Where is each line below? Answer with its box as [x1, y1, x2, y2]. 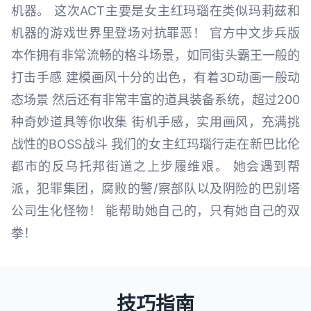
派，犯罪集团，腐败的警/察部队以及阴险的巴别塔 [11, 181, 300, 196]
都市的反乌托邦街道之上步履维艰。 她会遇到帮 [11, 159, 300, 174]
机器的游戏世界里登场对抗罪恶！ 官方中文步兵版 [11, 26, 300, 41]
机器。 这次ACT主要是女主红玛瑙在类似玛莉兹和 [11, 3, 300, 19]
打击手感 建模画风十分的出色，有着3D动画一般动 [11, 70, 300, 85]
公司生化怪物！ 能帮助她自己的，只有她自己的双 [11, 203, 300, 219]
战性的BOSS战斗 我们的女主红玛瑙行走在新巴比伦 [11, 137, 300, 152]
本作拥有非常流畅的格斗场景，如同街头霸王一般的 [11, 48, 300, 63]
